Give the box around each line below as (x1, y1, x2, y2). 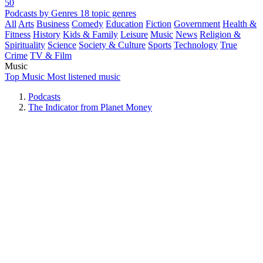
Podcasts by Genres (5, 8, 77, 18)
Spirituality (5, 40, 45, 50)
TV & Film (30, 50, 72, 60)
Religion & (200, 29, 241, 39)
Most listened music (47, 72, 120, 82)
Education (106, 19, 143, 29)
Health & (222, 19, 257, 29)
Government (174, 19, 220, 29)
